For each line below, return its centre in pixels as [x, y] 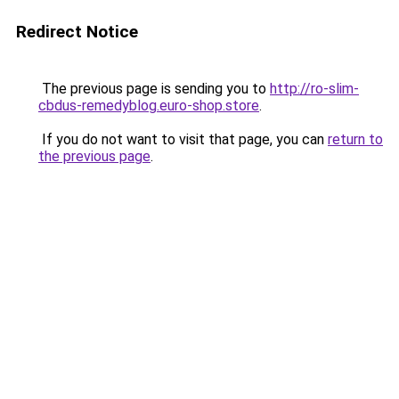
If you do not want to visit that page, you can [183, 139]
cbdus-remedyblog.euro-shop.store [149, 106]
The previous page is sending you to [154, 89]
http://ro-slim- [314, 89]
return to [355, 139]
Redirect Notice [77, 32]
